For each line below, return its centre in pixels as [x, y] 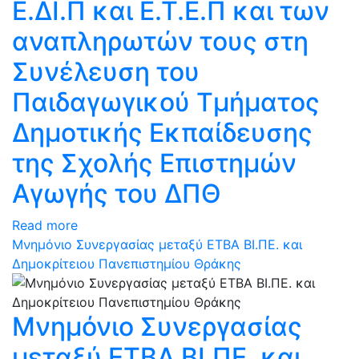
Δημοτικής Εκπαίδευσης [162, 133]
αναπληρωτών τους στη [160, 41]
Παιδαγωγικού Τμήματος [166, 102]
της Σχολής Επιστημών [154, 163]
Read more [45, 225]
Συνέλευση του [106, 72]
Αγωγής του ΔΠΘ [117, 194]
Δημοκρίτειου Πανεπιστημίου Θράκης [127, 264]
